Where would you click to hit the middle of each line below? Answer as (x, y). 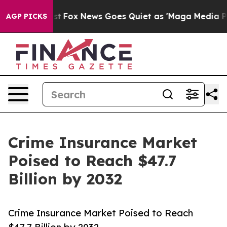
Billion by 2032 (65, 179)
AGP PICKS (27, 16)
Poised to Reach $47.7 (92, 161)
